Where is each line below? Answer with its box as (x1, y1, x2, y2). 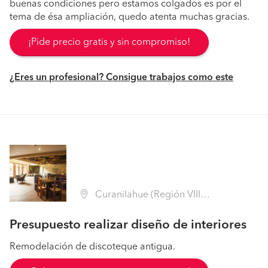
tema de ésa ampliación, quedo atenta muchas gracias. (10, 13, 249, 22)
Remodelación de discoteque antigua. (10, 242, 175, 252)
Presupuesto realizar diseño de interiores (10, 219, 246, 232)
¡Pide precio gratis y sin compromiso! (28, 38, 190, 47)
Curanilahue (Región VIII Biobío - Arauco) (93, 190, 200, 200)
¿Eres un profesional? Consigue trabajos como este (10, 73, 233, 83)
